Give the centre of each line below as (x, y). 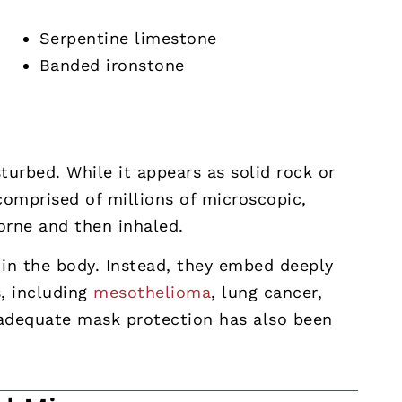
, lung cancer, (267, 292)
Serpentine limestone (128, 38)
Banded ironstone (112, 65)
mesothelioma (153, 292)
